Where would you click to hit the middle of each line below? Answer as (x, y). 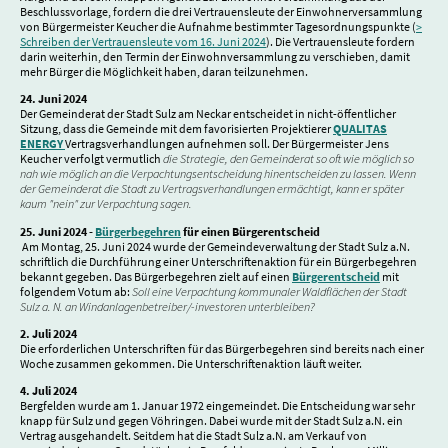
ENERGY (42, 144)
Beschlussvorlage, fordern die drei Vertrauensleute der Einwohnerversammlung (221, 12)
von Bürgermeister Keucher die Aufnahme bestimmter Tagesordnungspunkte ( (218, 27)
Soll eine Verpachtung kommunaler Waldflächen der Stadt (269, 291)
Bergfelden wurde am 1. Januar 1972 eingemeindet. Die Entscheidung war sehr (217, 406)
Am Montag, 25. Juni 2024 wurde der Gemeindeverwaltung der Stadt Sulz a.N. (215, 246)
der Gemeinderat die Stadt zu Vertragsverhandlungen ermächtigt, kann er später (212, 189)
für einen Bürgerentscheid (250, 231)
